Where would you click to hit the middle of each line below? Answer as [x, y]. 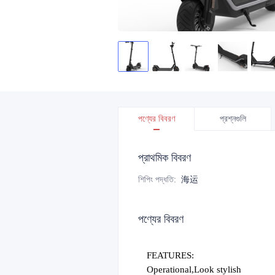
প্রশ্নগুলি [233, 118]
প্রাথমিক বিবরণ [165, 158]
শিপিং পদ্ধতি [156, 179]
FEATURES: [171, 255]
